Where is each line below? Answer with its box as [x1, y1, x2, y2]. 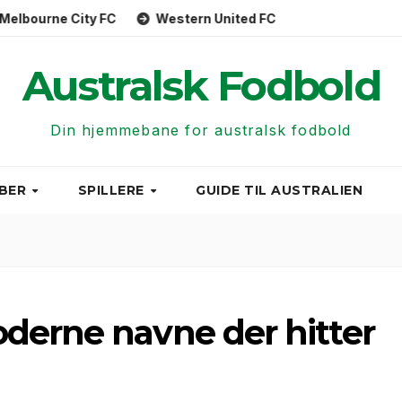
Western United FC [94, 10, 215, 26]
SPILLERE [77, 182, 149, 198]
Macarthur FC [254, 10, 343, 26]
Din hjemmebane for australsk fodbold [50, 121, 352, 139]
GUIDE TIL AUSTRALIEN [196, 182, 363, 198]
